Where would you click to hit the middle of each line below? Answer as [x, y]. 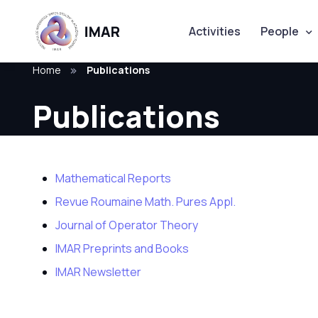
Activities [215, 31]
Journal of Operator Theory [126, 225]
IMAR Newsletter [98, 272]
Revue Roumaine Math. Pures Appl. [145, 202]
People [280, 31]
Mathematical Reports [113, 179]
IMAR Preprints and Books [122, 249]
